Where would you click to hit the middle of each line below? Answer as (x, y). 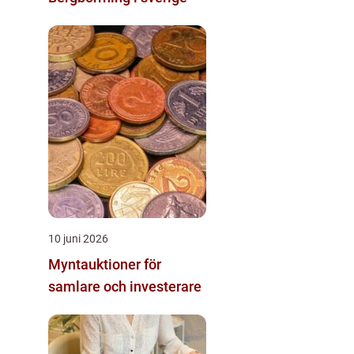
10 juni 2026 (78, 238)
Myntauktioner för (105, 264)
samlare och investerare (125, 286)
